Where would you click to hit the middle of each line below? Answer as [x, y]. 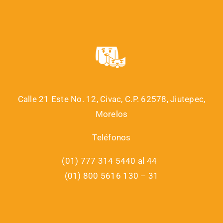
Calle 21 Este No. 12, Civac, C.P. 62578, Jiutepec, [111, 99]
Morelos [111, 114]
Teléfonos [111, 138]
